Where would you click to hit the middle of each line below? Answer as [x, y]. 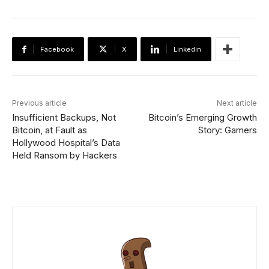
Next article [237, 103]
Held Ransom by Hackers [65, 156]
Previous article [39, 103]
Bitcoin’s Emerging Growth [202, 118]
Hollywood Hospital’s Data [66, 143]
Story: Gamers [227, 130]
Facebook [57, 50]
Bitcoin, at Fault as [50, 130]
